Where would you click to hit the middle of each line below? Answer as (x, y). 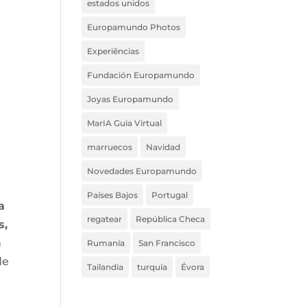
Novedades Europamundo (142, 171)
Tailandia (106, 267)
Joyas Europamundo (131, 99)
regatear (105, 219)
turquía (152, 267)
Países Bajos (113, 195)
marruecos (110, 147)
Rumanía (106, 243)
